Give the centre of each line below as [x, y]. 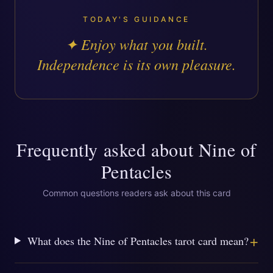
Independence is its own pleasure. [136, 64]
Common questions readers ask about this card [136, 193]
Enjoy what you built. [144, 44]
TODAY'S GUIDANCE [136, 19]
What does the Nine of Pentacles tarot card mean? [138, 241]
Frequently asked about [107, 149]
